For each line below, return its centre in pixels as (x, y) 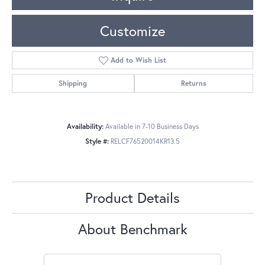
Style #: (97, 141)
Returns (193, 83)
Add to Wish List (139, 60)
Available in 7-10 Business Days (152, 127)
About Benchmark (132, 229)
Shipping (73, 83)
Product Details (132, 198)
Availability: (85, 127)
